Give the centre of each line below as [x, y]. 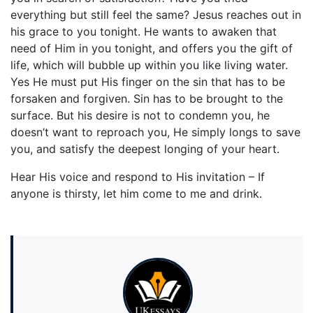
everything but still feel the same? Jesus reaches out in [156, 15]
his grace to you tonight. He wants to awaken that [144, 32]
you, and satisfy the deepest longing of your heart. [145, 149]
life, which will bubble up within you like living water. [149, 65]
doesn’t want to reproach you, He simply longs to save [155, 132]
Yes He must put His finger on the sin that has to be [148, 82]
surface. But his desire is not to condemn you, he [140, 116]
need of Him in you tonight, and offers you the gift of [152, 49]
